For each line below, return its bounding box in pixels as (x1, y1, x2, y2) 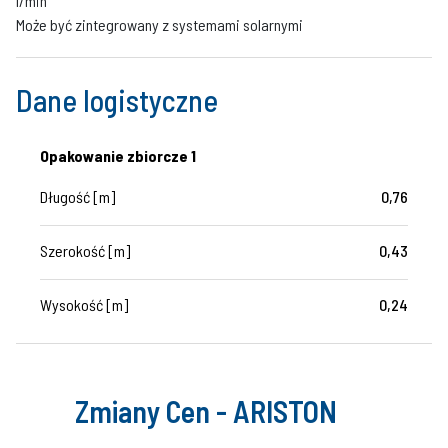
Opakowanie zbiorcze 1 (40, 146, 196, 166)
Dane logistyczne (16, 82, 218, 119)
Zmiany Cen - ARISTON (75, 393, 337, 430)
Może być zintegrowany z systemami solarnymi (16, 15, 303, 35)
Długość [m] (40, 187, 115, 207)
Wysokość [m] (40, 295, 128, 315)
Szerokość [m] (40, 241, 130, 261)
